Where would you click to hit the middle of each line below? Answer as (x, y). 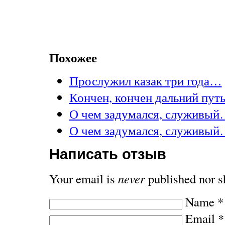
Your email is (83, 179)
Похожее (73, 57)
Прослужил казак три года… (145, 81)
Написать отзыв (107, 154)
